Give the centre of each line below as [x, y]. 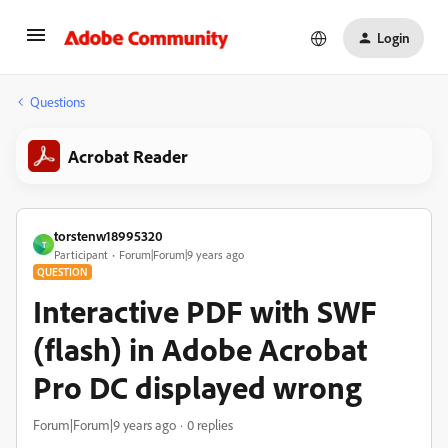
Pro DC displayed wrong [197, 387]
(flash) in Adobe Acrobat [200, 349]
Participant [81, 254]
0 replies [210, 424]
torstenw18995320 [108, 235]
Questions [57, 101]
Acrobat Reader [128, 156]
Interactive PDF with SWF [205, 311]
